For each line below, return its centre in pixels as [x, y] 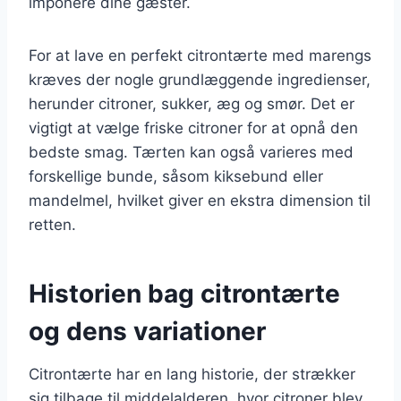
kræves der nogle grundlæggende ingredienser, [200, 79]
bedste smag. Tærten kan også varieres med [191, 152]
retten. [52, 224]
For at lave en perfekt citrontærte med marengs [200, 55]
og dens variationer [147, 331]
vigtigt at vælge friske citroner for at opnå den [193, 128]
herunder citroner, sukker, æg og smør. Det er [192, 103]
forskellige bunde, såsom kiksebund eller [176, 176]
